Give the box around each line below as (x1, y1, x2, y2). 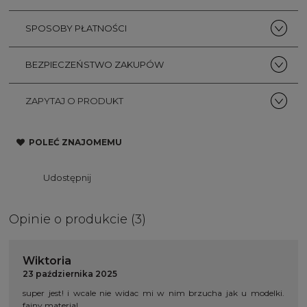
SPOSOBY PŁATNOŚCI (25, 23, 127, 34)
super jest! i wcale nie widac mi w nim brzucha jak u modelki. (23, 287, 284, 298)
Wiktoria (23, 254, 71, 267)
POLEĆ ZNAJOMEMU (29, 137, 122, 148)
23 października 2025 (23, 268, 117, 279)
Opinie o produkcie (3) (9, 211, 146, 227)
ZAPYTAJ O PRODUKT (25, 95, 123, 107)
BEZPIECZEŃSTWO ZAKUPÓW (25, 59, 164, 71)
